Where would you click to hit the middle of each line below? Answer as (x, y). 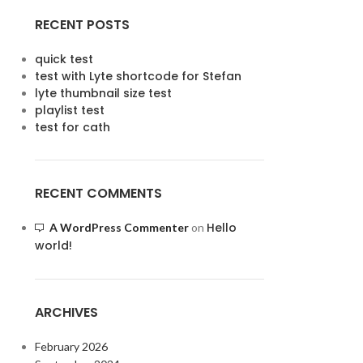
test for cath (72, 127)
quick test (64, 59)
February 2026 (71, 346)
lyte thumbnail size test (103, 93)
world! (53, 246)
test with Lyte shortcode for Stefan (138, 76)
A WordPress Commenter (119, 227)
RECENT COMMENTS (98, 193)
